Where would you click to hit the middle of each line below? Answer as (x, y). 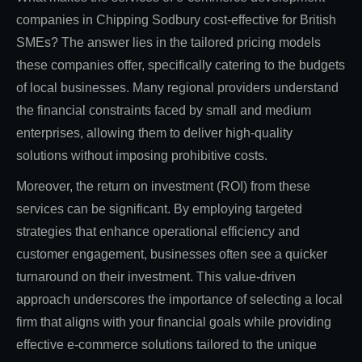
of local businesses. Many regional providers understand (177, 88)
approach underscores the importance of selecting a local (179, 300)
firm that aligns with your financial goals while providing (174, 322)
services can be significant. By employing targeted (159, 209)
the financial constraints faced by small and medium (164, 111)
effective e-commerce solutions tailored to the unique (166, 345)
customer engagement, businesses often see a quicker (172, 255)
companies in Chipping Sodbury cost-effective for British (176, 20)
